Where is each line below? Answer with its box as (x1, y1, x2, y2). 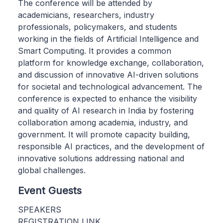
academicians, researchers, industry (18, 9, 154, 20)
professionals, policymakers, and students (18, 21, 177, 32)
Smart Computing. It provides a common (18, 45, 171, 56)
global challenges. (18, 165, 86, 175)
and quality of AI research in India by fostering (18, 105, 194, 115)
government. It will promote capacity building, (18, 129, 190, 139)
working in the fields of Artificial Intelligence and (18, 33, 199, 44)
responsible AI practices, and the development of (18, 141, 205, 151)
